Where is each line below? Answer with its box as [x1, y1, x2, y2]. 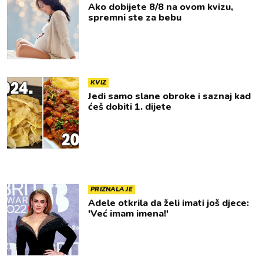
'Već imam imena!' [88, 207, 168, 220]
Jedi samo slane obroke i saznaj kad [88, 90, 251, 103]
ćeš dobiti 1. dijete [88, 100, 171, 113]
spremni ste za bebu [88, 11, 181, 24]
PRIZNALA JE [90, 185, 133, 194]
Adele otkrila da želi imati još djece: [88, 197, 249, 210]
